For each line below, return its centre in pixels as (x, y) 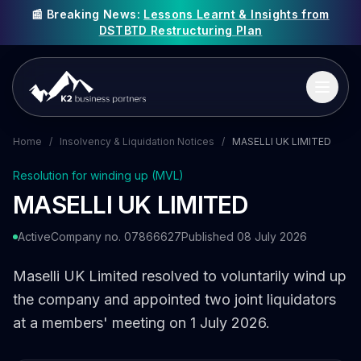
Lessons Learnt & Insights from (237, 14)
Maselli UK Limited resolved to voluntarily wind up (180, 276)
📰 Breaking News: (88, 14)
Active (34, 237)
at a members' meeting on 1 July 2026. (141, 323)
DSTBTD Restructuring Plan (180, 30)
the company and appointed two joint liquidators (174, 299)
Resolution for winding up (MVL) (98, 175)
